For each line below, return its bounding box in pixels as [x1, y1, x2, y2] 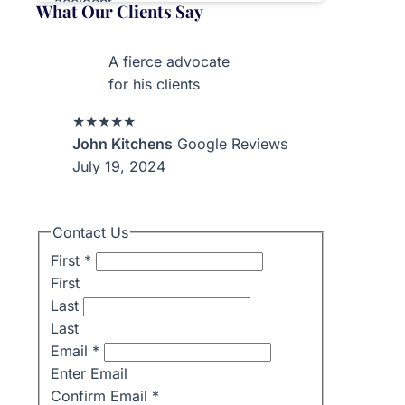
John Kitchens [72, 134, 173, 153]
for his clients [108, 74, 200, 93]
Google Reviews [177, 134, 287, 153]
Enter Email [51, 363, 127, 382]
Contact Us [52, 222, 128, 241]
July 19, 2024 [72, 156, 165, 175]
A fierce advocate [108, 52, 230, 71]
